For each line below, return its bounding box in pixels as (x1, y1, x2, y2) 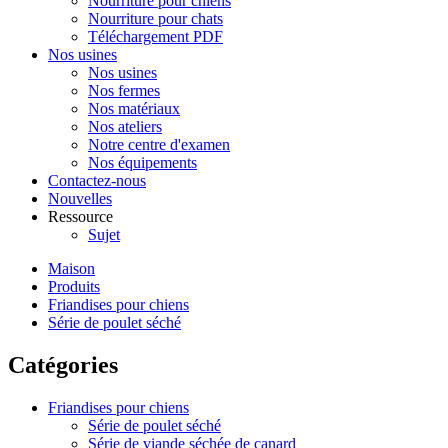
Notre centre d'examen (88, 136, 230, 153)
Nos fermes (88, 82, 160, 99)
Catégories (8, 351, 118, 378)
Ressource (48, 208, 113, 225)
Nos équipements (88, 154, 197, 171)
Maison (48, 260, 95, 277)
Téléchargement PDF (88, 28, 223, 45)
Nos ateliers (88, 118, 162, 135)
